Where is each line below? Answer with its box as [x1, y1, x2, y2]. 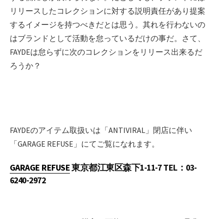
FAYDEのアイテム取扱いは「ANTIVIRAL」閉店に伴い [10, 125, 192, 135]
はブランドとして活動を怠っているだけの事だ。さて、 [10, 33, 205, 44]
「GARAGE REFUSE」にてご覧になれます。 [10, 139, 159, 149]
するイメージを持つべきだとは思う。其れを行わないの [10, 20, 205, 30]
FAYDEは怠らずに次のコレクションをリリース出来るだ [10, 47, 202, 57]
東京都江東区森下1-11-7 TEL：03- [70, 161, 197, 173]
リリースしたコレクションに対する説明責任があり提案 [10, 6, 205, 16]
